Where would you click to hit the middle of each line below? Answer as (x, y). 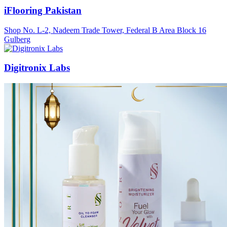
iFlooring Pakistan (43, 10)
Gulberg (17, 39)
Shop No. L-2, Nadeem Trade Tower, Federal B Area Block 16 (105, 30)
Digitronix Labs (37, 68)
